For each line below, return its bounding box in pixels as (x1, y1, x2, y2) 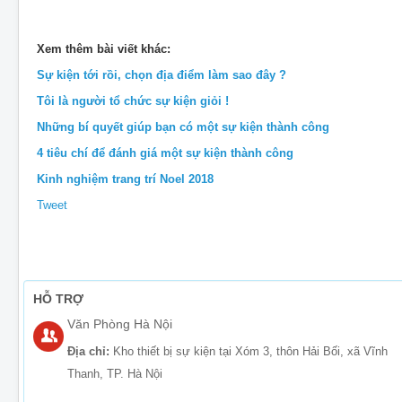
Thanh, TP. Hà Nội (67, 367, 162, 381)
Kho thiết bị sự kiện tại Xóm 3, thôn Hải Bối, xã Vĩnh (113, 345, 388, 359)
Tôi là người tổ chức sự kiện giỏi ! (37, 94, 229, 109)
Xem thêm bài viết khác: (37, 42, 170, 57)
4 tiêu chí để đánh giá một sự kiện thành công (37, 146, 293, 161)
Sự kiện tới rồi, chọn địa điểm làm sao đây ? (37, 68, 286, 83)
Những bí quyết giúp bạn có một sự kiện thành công (37, 120, 329, 135)
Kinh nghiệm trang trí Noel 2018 (37, 172, 214, 187)
